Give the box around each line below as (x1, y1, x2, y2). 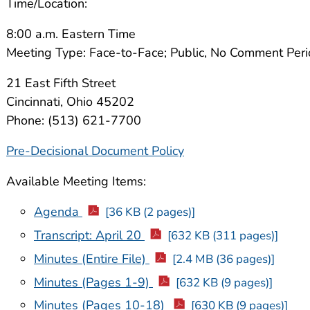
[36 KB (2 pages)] (104, 204, 195, 221)
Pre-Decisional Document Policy (6, 143, 184, 160)
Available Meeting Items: (6, 173, 146, 190)
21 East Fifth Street (6, 75, 116, 92)
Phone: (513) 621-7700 (6, 112, 141, 129)
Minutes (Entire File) (34, 250, 149, 267)
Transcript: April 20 (34, 227, 145, 244)
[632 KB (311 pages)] (167, 228, 278, 244)
